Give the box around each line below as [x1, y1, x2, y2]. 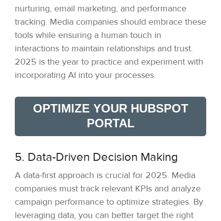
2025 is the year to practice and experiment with [15, 56, 203, 68]
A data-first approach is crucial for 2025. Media [15, 170, 195, 181]
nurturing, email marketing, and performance [15, 3, 186, 14]
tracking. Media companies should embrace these [15, 16, 206, 28]
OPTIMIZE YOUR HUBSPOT [33, 102, 188, 115]
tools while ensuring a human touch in [15, 30, 161, 41]
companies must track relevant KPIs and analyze [15, 183, 201, 194]
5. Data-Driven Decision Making [15, 150, 178, 165]
